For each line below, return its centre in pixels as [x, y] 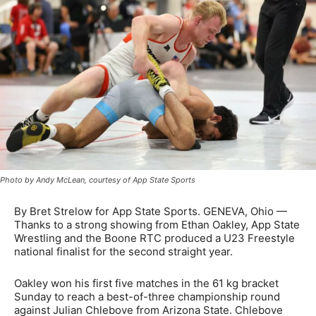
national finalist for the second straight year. [123, 252]
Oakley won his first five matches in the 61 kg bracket [146, 284]
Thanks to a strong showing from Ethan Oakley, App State [157, 225]
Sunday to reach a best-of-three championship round [147, 297]
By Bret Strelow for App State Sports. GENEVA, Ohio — [151, 212]
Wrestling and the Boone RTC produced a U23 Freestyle [154, 238]
